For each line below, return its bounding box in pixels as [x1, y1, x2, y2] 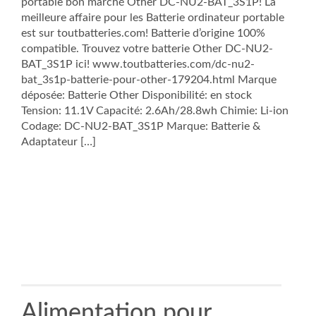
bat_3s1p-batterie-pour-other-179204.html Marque [21, 74, 276, 85]
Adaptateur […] [21, 136, 96, 147]
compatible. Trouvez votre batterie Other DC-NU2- [21, 43, 273, 54]
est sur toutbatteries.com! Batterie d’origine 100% [21, 28, 265, 39]
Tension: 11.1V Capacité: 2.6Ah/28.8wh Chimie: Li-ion [21, 105, 288, 116]
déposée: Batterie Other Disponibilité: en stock [21, 90, 252, 101]
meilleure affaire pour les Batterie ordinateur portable [21, 12, 284, 23]
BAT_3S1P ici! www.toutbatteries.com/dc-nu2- [21, 59, 255, 70]
